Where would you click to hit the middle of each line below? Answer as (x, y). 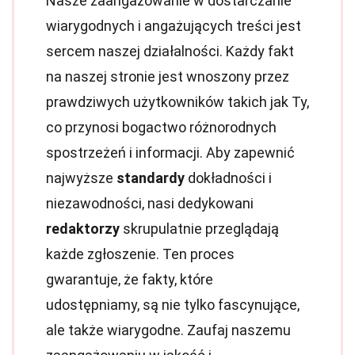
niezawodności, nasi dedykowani (150, 203)
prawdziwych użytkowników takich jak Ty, (177, 102)
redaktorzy (83, 229)
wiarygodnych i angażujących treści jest (174, 26)
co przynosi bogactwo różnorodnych (161, 127)
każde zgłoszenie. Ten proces (140, 254)
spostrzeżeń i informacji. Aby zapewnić (170, 153)
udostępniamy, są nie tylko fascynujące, (173, 305)
